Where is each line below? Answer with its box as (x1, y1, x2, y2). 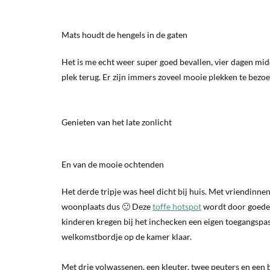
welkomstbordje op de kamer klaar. (61, 231, 192, 242)
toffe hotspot (152, 201, 201, 212)
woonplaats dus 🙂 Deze (61, 201, 152, 212)
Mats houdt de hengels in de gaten (61, 29, 187, 40)
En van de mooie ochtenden (61, 159, 164, 169)
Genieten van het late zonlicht (61, 116, 172, 127)
